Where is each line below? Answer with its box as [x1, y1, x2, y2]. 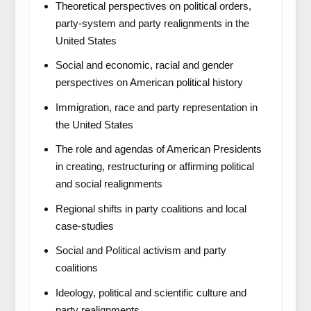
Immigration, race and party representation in [55, 101, 258, 113]
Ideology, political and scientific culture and [55, 286, 246, 299]
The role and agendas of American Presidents [55, 143, 262, 155]
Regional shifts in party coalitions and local [55, 202, 246, 215]
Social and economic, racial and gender [55, 59, 233, 71]
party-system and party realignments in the [55, 17, 249, 29]
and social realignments [55, 178, 162, 190]
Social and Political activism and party [55, 244, 226, 256]
